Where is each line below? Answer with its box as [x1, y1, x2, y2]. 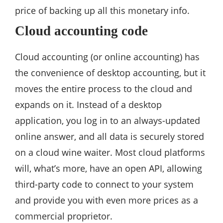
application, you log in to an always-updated [15, 114, 200, 127]
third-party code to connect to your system [15, 178, 194, 191]
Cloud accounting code [15, 23, 148, 39]
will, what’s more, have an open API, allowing [15, 162, 202, 175]
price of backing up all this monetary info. [15, 4, 190, 17]
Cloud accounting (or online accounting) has [15, 51, 200, 63]
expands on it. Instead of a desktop [15, 99, 162, 111]
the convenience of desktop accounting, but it [15, 67, 206, 79]
